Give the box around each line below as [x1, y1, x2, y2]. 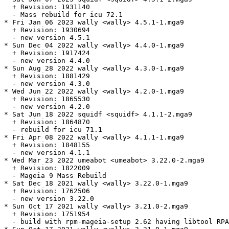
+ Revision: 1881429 [4, 72, 90, 80]
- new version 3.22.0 [4, 195, 94, 203]
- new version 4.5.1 [4, 34, 90, 42]
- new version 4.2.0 [4, 103, 90, 111]
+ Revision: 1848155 [4, 141, 90, 149]
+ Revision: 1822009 [4, 164, 90, 172]
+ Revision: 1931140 [4, 3, 90, 11]
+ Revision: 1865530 [4, 95, 90, 103]
